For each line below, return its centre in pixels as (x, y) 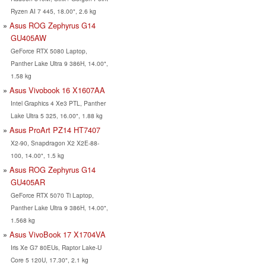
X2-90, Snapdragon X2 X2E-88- (55, 142)
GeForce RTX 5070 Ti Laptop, (52, 195)
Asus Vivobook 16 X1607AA (57, 90)
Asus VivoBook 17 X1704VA (58, 234)
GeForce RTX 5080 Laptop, (49, 50)
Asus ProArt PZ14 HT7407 (55, 129)
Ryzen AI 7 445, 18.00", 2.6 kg (53, 11)
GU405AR (28, 182)
